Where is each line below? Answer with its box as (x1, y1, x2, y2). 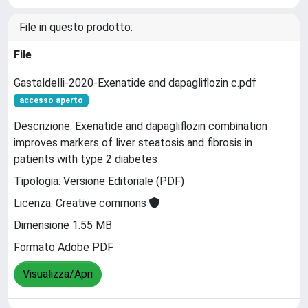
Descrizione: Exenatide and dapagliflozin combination (14, 120, 267, 133)
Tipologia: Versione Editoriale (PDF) (14, 175, 184, 188)
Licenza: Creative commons (14, 197, 149, 210)
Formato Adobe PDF (14, 241, 113, 254)
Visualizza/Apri (23, 267, 93, 281)
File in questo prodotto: (19, 20, 133, 34)
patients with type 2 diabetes (14, 153, 157, 166)
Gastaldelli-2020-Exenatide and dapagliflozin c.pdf (14, 76, 256, 89)
